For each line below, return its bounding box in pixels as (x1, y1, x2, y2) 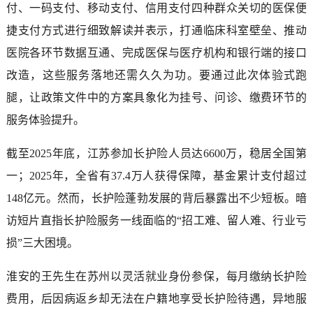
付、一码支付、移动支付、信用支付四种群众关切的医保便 (6, 1, 307, 14)
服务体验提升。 (6, 113, 85, 126)
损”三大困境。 (6, 236, 78, 249)
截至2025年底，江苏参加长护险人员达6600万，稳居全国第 (6, 147, 307, 159)
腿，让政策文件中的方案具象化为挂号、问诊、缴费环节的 (6, 91, 307, 103)
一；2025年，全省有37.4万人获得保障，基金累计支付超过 (6, 169, 307, 182)
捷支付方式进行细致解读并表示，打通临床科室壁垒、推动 (6, 24, 307, 36)
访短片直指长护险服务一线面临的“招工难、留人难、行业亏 (6, 214, 307, 226)
